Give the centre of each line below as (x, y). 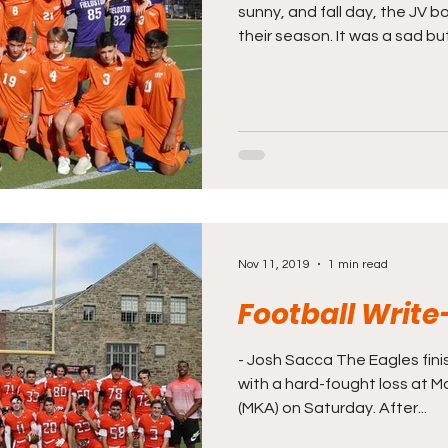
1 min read (358, 264)
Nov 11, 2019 (274, 264)
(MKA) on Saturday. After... (332, 408)
